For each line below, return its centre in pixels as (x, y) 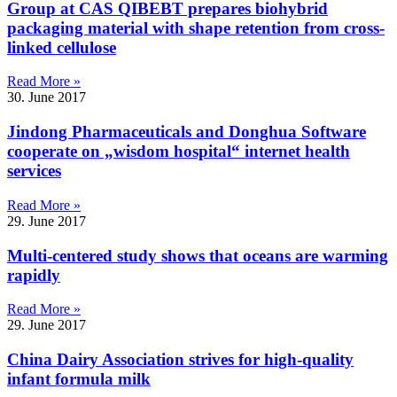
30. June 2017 (47, 97)
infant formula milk (79, 379)
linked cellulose (62, 47)
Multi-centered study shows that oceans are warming (198, 255)
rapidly (34, 275)
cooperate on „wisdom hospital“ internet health (179, 152)
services (34, 171)
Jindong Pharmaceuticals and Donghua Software (187, 132)
